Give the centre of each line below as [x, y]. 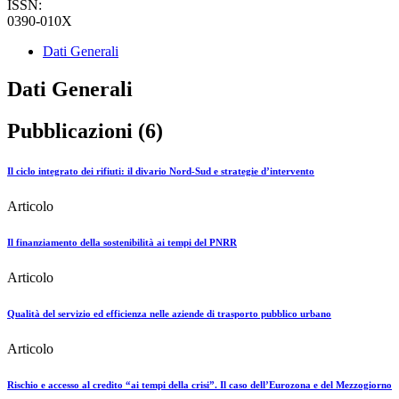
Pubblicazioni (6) [85, 131]
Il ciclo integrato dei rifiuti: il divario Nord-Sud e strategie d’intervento [161, 171]
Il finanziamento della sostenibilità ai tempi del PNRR [122, 243]
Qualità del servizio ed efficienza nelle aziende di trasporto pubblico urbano [169, 314]
